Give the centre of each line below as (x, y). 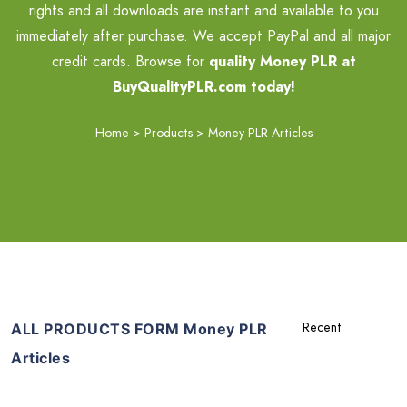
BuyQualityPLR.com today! (203, 87)
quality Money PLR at (282, 61)
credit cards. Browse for (130, 61)
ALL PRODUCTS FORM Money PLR (139, 329)
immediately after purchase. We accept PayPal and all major (203, 36)
